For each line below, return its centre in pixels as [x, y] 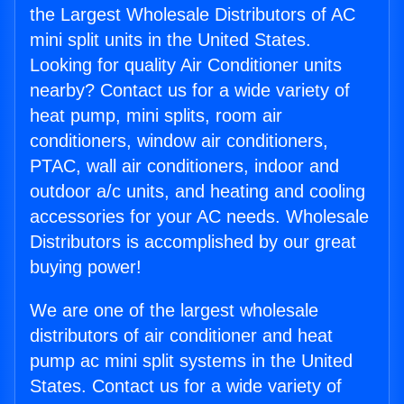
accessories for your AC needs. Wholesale [199, 217]
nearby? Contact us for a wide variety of [190, 91]
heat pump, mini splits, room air [156, 116]
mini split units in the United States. [170, 40]
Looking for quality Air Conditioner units [186, 65]
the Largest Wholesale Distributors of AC [193, 15]
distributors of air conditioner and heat [181, 336]
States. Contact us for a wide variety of [186, 386]
